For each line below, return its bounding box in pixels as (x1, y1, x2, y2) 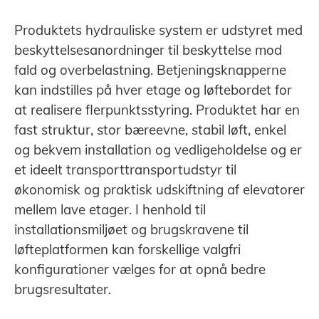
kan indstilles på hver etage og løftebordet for (14, 81, 292, 99)
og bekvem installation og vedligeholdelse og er (14, 141, 302, 159)
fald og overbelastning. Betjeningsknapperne (14, 61, 286, 79)
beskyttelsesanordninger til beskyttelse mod (14, 41, 282, 59)
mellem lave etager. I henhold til (14, 201, 206, 219)
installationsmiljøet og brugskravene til (14, 221, 249, 239)
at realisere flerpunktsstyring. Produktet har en (14, 101, 300, 119)
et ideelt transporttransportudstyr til (14, 161, 236, 179)
